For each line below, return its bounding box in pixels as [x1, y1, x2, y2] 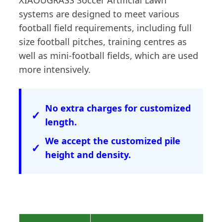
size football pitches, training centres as [18, 36, 187, 48]
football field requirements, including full [18, 22, 192, 34]
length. [45, 116, 77, 128]
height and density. [45, 149, 131, 161]
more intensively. [18, 63, 91, 76]
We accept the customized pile [45, 135, 180, 147]
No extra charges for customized [45, 102, 191, 114]
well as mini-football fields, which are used [18, 50, 198, 62]
